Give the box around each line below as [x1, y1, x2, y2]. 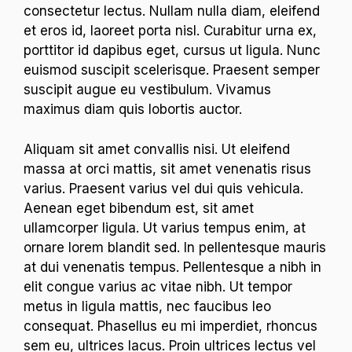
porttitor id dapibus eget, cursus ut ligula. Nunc [24, 42, 321, 58]
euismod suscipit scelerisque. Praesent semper [24, 62, 320, 78]
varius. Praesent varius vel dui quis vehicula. [24, 180, 303, 196]
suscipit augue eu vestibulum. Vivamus [24, 82, 271, 97]
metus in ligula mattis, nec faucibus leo [24, 298, 271, 314]
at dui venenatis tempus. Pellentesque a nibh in [24, 258, 321, 275]
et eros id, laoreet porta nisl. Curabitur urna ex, [24, 23, 317, 38]
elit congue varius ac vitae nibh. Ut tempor [24, 278, 292, 295]
